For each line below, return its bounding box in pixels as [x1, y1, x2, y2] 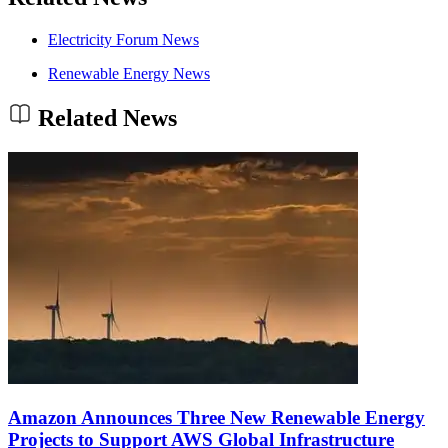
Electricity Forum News [48, 30, 199, 48]
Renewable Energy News [48, 64, 210, 82]
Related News [32, 105, 177, 132]
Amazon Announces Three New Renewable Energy [8, 407, 425, 429]
